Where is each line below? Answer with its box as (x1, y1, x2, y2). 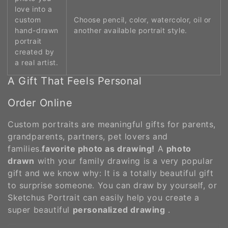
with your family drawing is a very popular (35, 155, 213, 166)
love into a (15, 4, 52, 13)
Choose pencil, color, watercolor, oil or (74, 15, 212, 24)
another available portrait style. (74, 25, 187, 35)
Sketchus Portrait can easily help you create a (8, 192, 199, 203)
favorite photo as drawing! (42, 143, 155, 154)
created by (15, 47, 54, 56)
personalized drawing (72, 204, 165, 215)
